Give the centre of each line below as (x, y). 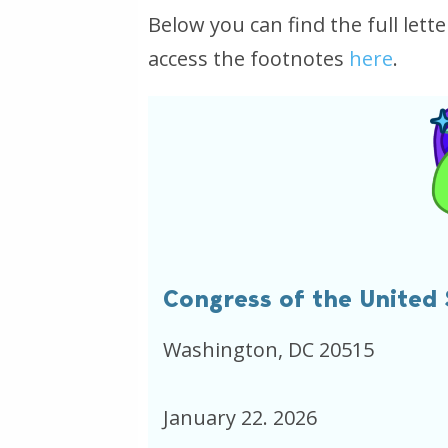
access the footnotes (248, 58)
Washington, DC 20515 (268, 349)
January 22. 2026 (240, 417)
